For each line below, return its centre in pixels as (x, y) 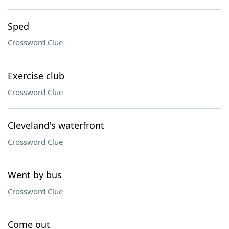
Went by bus (35, 175)
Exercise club (36, 76)
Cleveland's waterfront (56, 125)
